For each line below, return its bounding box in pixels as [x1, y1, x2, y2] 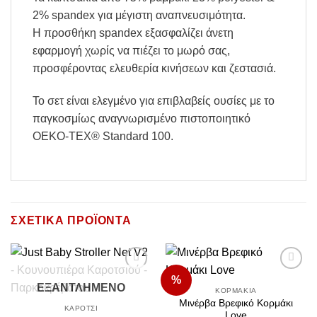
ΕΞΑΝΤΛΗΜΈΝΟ [37, 282, 125, 294]
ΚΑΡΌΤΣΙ [64, 304, 98, 312]
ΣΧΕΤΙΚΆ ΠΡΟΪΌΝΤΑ [11, 214, 132, 227]
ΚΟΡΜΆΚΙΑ [215, 286, 257, 294]
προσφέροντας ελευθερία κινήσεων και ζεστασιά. [33, 62, 276, 74]
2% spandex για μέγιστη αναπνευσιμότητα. [33, 8, 246, 21]
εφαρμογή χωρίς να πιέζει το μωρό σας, [33, 44, 230, 57]
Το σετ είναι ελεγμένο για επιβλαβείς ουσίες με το [33, 94, 275, 107]
